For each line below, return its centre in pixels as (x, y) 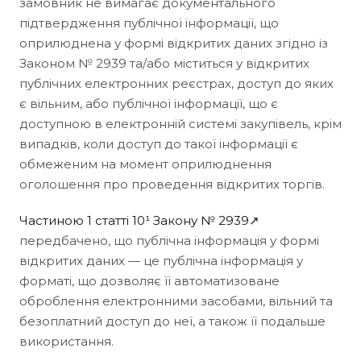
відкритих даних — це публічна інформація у (161, 260)
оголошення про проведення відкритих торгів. (172, 184)
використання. (66, 341)
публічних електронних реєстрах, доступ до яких (176, 83)
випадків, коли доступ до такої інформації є (159, 143)
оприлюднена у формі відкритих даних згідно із (174, 43)
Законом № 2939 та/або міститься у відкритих (164, 63)
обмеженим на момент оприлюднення (145, 164)
